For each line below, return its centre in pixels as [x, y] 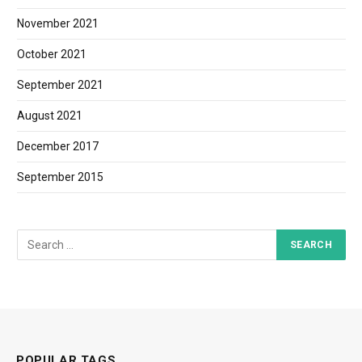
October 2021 [52, 54]
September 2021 [60, 84]
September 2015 [60, 177]
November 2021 [58, 23]
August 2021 [50, 115]
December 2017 [58, 146]
